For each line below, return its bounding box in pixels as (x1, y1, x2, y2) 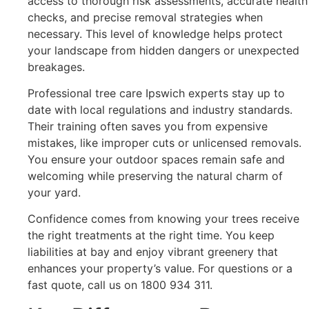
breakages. (28, 59, 85, 74)
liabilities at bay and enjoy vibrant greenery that (28, 245, 278, 259)
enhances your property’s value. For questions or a (28, 261, 292, 276)
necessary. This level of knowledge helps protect (28, 26, 283, 41)
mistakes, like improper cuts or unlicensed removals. (28, 135, 301, 150)
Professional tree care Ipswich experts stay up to (28, 86, 285, 100)
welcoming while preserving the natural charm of (28, 168, 283, 183)
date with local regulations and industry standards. (28, 102, 292, 117)
